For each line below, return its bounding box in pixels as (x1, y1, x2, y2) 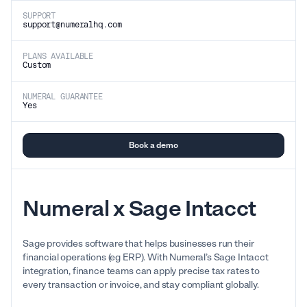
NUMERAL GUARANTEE (23, 91, 103, 101)
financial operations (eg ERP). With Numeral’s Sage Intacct (23, 251, 269, 263)
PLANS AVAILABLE (23, 51, 94, 61)
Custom (23, 60, 51, 70)
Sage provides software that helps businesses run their (23, 237, 254, 249)
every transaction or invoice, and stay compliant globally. (23, 278, 259, 291)
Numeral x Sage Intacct (23, 195, 256, 221)
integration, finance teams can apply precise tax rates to (23, 265, 260, 277)
